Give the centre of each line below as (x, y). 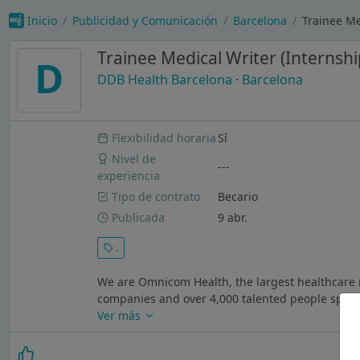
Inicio (42, 20)
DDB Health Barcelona (164, 80)
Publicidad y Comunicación (145, 20)
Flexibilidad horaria (163, 138)
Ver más (121, 316)
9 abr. (233, 217)
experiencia (129, 175)
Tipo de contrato (155, 196)
